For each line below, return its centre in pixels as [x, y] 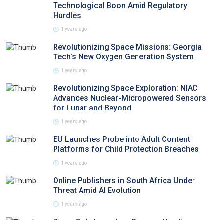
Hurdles [67, 15]
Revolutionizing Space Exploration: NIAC [125, 88]
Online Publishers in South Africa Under [124, 180]
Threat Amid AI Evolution [97, 190]
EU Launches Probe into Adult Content [122, 139]
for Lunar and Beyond [92, 108]
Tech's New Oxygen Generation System [123, 57]
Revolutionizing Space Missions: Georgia [127, 47]
